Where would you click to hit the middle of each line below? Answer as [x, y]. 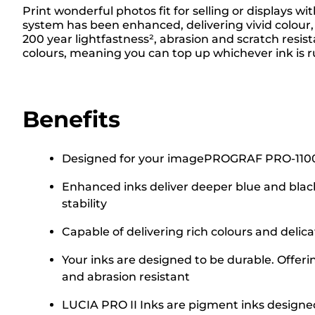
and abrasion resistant [126, 276]
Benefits [71, 119]
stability [84, 203]
